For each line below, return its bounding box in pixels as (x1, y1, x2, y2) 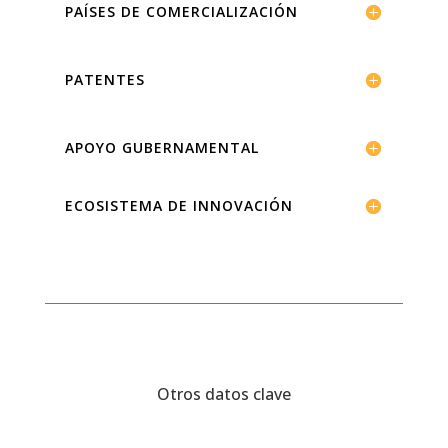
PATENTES (64, 70, 145, 90)
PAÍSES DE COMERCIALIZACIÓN (64, 2, 298, 22)
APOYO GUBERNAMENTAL (64, 138, 259, 158)
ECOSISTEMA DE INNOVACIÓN (64, 196, 293, 216)
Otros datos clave (156, 383, 291, 406)
